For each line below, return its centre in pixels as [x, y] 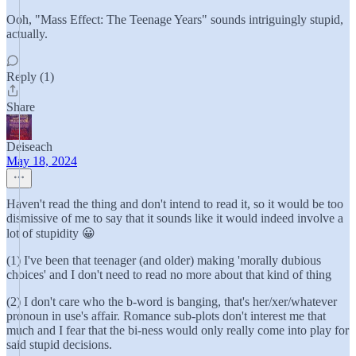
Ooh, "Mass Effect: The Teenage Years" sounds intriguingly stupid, [175, 19]
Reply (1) [30, 77]
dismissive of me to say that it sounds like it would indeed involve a [175, 218]
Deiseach [29, 147]
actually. [27, 34]
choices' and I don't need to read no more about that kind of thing [169, 275]
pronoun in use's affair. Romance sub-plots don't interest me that [166, 316]
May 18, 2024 [42, 161]
